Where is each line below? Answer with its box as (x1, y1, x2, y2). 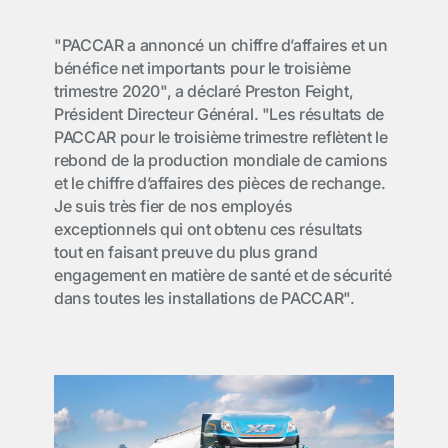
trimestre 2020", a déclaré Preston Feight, (54, 81, 354, 101)
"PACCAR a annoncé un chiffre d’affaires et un (54, 35, 388, 55)
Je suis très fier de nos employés (54, 196, 293, 216)
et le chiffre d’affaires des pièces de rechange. (54, 173, 386, 193)
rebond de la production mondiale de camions (54, 150, 388, 170)
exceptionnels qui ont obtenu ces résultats (54, 219, 363, 239)
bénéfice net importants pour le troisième (54, 58, 351, 78)
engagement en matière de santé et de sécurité (54, 265, 392, 285)
